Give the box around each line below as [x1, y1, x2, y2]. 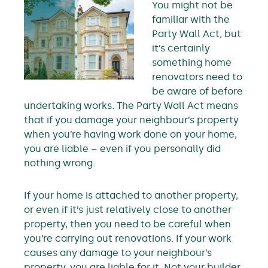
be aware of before [152, 86, 243, 97]
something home [152, 57, 232, 68]
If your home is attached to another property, [24, 190, 238, 201]
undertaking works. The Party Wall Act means [24, 100, 238, 111]
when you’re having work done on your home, [24, 129, 237, 140]
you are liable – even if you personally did [24, 143, 221, 154]
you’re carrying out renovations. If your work [24, 233, 232, 244]
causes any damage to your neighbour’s [24, 247, 212, 258]
